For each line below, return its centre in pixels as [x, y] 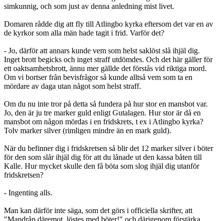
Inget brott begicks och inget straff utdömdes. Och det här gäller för [108, 60]
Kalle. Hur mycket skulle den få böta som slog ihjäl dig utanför [102, 166]
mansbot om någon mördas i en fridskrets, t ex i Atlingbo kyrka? [104, 122]
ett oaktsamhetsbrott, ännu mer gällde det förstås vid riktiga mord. [105, 69]
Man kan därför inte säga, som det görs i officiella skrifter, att [98, 211]
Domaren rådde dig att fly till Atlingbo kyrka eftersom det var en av [109, 24]
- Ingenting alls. [28, 193]
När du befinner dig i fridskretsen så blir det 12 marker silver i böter [109, 148]
